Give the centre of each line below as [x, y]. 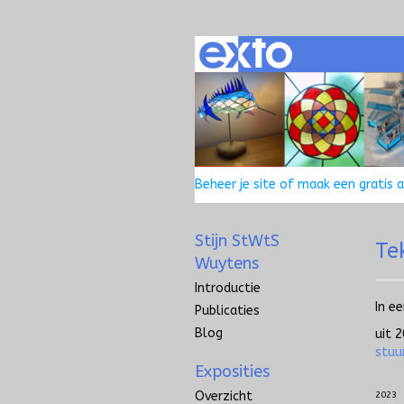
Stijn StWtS [237, 241]
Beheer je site [235, 185]
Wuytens [227, 264]
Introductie [228, 289]
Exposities [232, 372]
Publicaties [227, 311]
